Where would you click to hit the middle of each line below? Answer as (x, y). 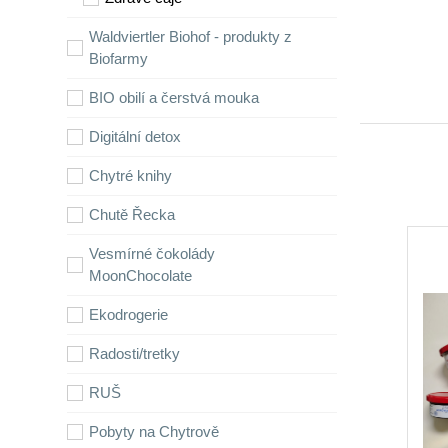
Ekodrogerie (129, 314)
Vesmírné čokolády (152, 253)
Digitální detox (135, 136)
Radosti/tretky (135, 353)
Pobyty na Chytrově (154, 431)
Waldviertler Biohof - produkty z (191, 36)
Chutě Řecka (132, 214)
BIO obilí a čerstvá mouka (174, 97)
